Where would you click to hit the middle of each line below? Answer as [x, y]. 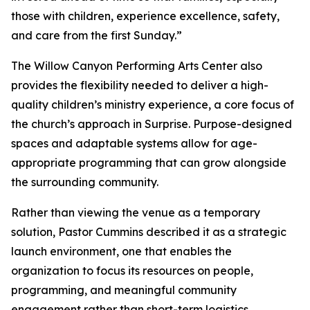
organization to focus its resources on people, [132, 271]
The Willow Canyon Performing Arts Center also [137, 66]
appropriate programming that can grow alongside [149, 163]
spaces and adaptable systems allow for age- [134, 144]
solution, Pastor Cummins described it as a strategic [149, 232]
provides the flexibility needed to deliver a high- [140, 85]
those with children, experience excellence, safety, [145, 16]
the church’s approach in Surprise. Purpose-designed [152, 124]
